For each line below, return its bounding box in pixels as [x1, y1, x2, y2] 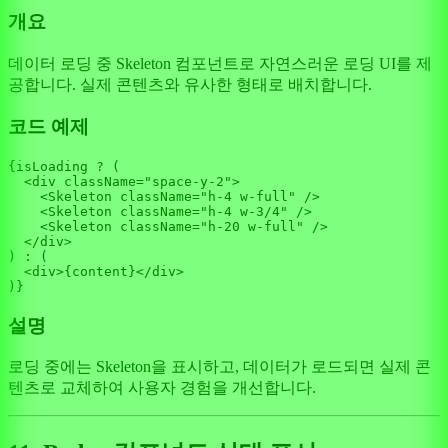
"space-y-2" [144, 174, 232, 189]
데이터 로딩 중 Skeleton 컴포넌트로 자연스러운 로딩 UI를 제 [8, 54, 432, 72]
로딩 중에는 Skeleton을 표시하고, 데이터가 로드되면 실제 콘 [8, 358, 431, 376]
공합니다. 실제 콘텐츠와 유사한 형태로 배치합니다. [8, 75, 372, 93]
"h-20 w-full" [200, 219, 304, 234]
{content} [64, 264, 136, 279]
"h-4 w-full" [200, 189, 296, 204]
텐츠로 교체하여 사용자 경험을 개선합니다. [8, 379, 316, 397]
